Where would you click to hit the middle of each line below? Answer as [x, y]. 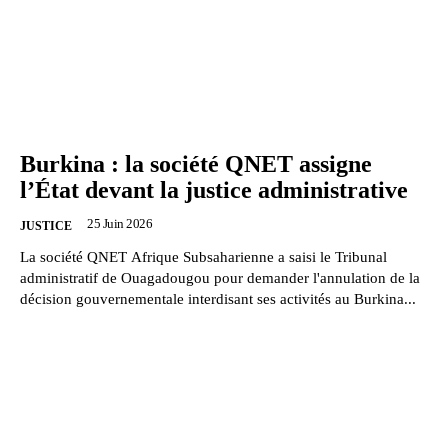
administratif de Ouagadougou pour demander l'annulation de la [220, 278]
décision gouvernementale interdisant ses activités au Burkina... [218, 299]
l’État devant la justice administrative [214, 190]
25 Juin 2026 [119, 224]
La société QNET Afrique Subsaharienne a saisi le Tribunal [203, 257]
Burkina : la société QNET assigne [196, 164]
